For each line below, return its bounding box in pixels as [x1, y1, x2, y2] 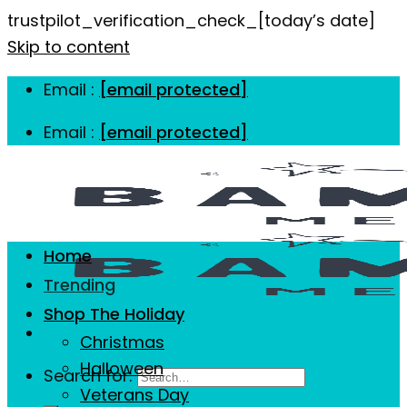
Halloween [80, 357, 164, 380]
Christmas [80, 331, 164, 353]
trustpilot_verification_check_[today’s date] [7, 9, 375, 32]
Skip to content [7, 35, 130, 58]
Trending [44, 273, 115, 296]
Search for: [44, 364, 133, 387]
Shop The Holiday [44, 303, 184, 325]
